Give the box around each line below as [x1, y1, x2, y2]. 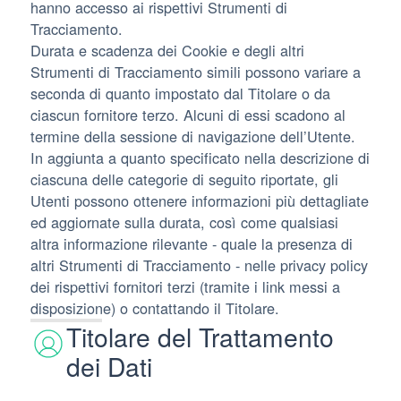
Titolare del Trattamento [66, 319, 335, 355]
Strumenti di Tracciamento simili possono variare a [30, 61, 361, 83]
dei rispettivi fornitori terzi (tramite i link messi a [30, 276, 340, 298]
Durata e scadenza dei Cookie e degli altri [30, 39, 304, 62]
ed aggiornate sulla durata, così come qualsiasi [30, 211, 338, 234]
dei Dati [66, 348, 153, 385]
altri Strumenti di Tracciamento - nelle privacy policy [30, 254, 368, 277]
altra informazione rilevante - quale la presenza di [30, 233, 353, 255]
